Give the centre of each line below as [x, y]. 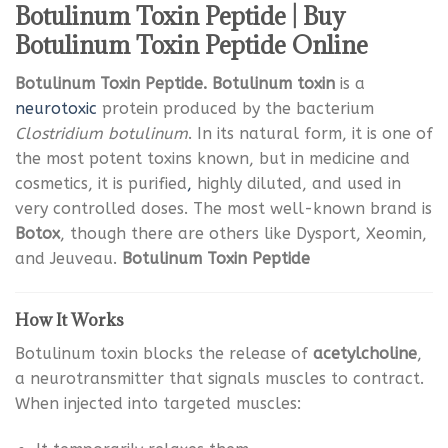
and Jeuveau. [68, 259]
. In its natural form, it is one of [310, 134]
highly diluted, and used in [296, 184]
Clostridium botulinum [101, 134]
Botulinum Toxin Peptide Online [191, 45]
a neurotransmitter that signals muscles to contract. [219, 379]
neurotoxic [56, 109]
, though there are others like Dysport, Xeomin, [243, 234]
